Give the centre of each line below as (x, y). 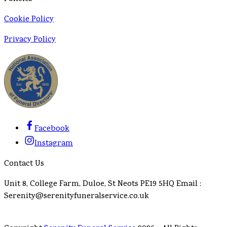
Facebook (52, 129)
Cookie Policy (29, 20)
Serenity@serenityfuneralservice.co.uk (77, 196)
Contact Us (24, 164)
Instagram (54, 144)
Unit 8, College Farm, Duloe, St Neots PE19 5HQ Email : (103, 184)
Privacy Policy (30, 40)
